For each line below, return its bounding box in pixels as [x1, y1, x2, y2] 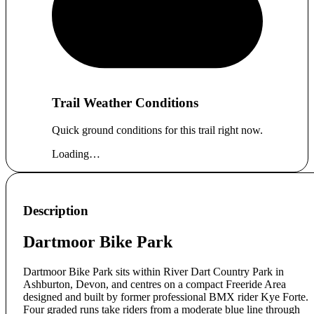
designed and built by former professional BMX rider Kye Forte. [23, 290, 308, 303]
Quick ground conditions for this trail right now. [51, 124, 263, 137]
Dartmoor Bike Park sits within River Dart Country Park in [23, 265, 284, 278]
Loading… [51, 148, 100, 161]
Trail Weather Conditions [51, 95, 198, 111]
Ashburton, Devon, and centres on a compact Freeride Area [23, 278, 286, 290]
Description [23, 203, 88, 218]
